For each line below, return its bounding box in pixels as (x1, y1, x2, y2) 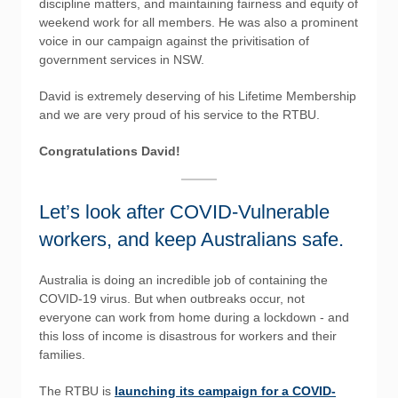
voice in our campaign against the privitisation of (39, 34, 309, 48)
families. (39, 347, 85, 362)
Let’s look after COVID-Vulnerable (39, 201, 330, 223)
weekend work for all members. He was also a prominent (39, 15, 358, 29)
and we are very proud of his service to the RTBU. (39, 107, 320, 122)
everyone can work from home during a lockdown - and (39, 310, 349, 324)
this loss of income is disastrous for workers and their (39, 329, 337, 343)
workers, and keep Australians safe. (39, 228, 344, 251)
